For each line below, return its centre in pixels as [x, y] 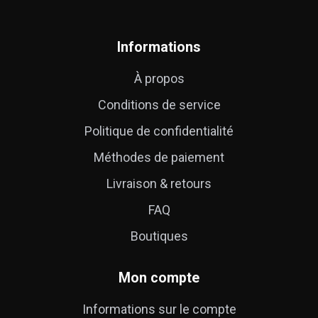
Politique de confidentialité [159, 131]
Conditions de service [159, 104]
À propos [159, 78]
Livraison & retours [159, 183]
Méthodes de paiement [159, 157]
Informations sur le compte [159, 309]
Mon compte [159, 278]
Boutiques [159, 236]
